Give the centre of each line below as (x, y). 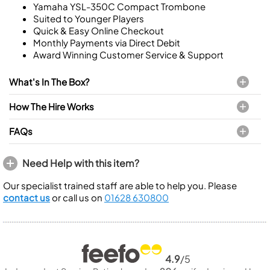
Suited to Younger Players (89, 18)
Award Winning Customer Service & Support (128, 55)
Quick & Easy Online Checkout (99, 30)
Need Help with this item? (81, 163)
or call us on (77, 197)
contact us (27, 197)
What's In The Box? (49, 82)
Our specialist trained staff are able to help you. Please (120, 185)
